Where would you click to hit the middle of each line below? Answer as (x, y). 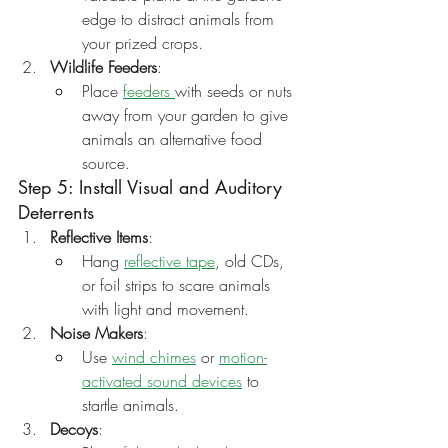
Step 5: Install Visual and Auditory (153, 187)
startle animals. (130, 405)
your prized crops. (142, 43)
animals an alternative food (174, 139)
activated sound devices (162, 381)
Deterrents (56, 212)
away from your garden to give (187, 115)
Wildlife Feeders (103, 67)
